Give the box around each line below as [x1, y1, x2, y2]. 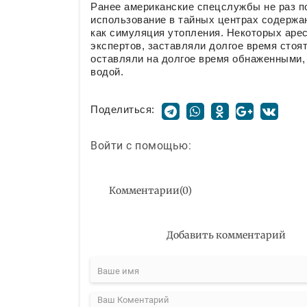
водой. [90, 66, 123, 78]
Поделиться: [90, 103, 155, 116]
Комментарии [109, 184, 180, 197]
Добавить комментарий [166, 228, 286, 241]
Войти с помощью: [90, 138, 191, 152]
